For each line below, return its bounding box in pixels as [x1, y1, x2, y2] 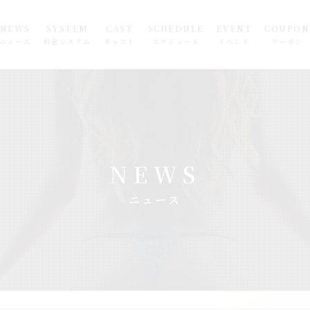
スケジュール [152, 35, 200, 46]
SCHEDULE [147, 21, 204, 34]
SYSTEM [46, 21, 89, 34]
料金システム [43, 35, 91, 46]
